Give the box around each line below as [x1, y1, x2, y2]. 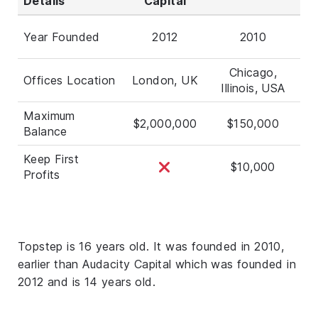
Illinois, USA [221, 80, 285, 95]
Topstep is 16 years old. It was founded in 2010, [18, 238, 285, 253]
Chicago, [229, 65, 278, 79]
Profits [23, 167, 60, 182]
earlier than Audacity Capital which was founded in [18, 256, 296, 271]
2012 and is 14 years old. [18, 274, 155, 289]
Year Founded [23, 29, 100, 44]
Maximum [23, 108, 75, 123]
